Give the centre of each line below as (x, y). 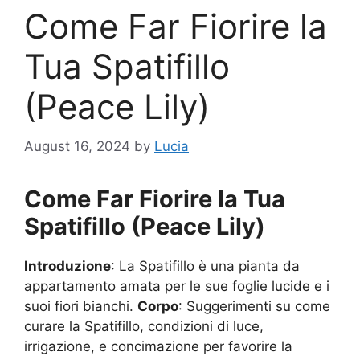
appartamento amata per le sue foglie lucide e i (177, 286)
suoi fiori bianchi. (81, 306)
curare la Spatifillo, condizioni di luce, (144, 326)
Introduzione (67, 266)
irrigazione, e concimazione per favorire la (158, 346)
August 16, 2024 (77, 146)
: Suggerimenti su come (254, 306)
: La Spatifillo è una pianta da (205, 266)
